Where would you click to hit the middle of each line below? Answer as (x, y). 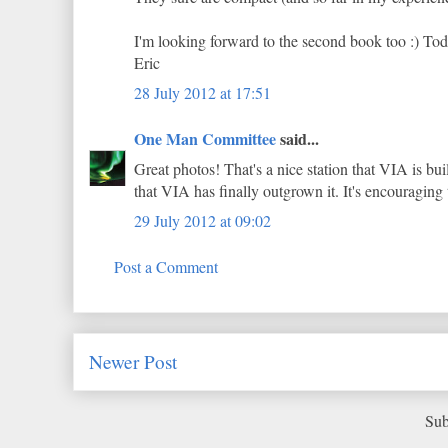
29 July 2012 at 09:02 (202, 220)
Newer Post (133, 361)
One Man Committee (205, 138)
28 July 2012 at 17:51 (202, 92)
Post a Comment (166, 266)
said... (297, 138)
